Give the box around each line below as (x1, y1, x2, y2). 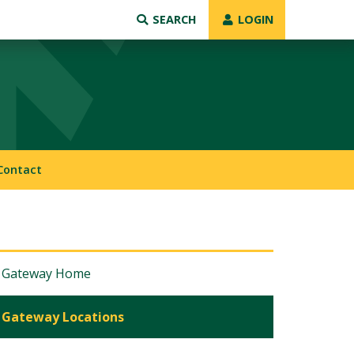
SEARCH (149, 12, 197, 27)
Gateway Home (2, 265, 91, 282)
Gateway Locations (2, 308, 124, 326)
